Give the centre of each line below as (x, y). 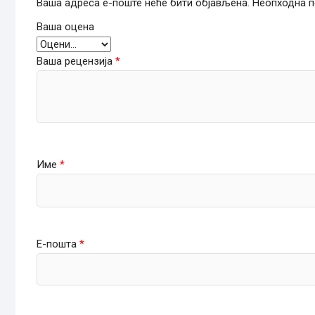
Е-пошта (58, 244)
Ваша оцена (65, 26)
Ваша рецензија (76, 61)
